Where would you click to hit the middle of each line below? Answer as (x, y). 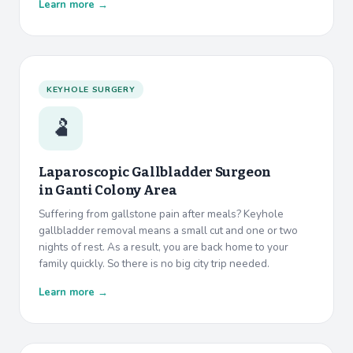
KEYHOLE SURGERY (91, 90)
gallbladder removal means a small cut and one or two (168, 231)
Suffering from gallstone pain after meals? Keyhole (161, 214)
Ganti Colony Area (116, 191)
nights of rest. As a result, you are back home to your (163, 247)
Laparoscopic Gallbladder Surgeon (155, 173)
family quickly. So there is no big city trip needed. (154, 264)
